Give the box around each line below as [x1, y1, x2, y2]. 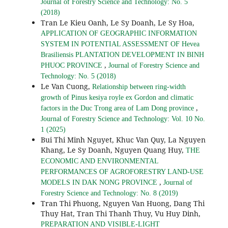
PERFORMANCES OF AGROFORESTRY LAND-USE [40, 168, 204, 176]
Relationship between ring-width [92, 83, 186, 91]
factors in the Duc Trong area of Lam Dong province [40, 104, 196, 112]
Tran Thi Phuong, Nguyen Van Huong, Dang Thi [40, 198, 205, 209]
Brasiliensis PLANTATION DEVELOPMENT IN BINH [40, 51, 204, 59]
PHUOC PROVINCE [40, 62, 104, 70]
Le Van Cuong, [40, 81, 92, 92]
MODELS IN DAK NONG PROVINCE [40, 179, 159, 187]
